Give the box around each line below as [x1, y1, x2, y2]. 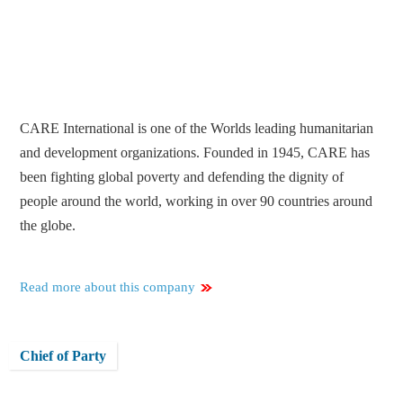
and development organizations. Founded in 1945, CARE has [20, 145, 371, 161]
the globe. [20, 218, 76, 234]
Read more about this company [20, 280, 196, 295]
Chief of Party [20, 348, 107, 364]
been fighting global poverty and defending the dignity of [20, 169, 345, 185]
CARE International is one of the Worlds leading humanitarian [20, 121, 374, 137]
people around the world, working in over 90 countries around [20, 193, 373, 210]
